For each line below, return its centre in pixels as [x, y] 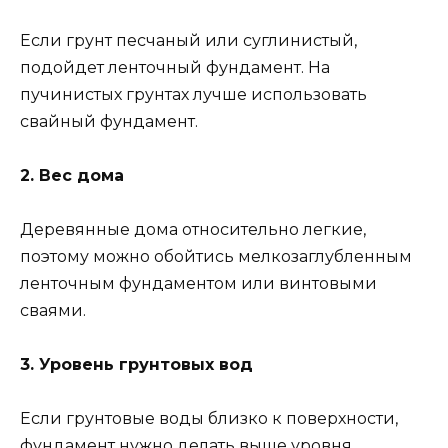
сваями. [53, 310]
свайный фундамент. [109, 121]
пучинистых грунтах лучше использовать [193, 94]
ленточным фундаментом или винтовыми [198, 283]
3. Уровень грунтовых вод [136, 365]
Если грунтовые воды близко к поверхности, [209, 419]
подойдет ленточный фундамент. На [175, 67]
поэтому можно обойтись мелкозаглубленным [216, 256]
